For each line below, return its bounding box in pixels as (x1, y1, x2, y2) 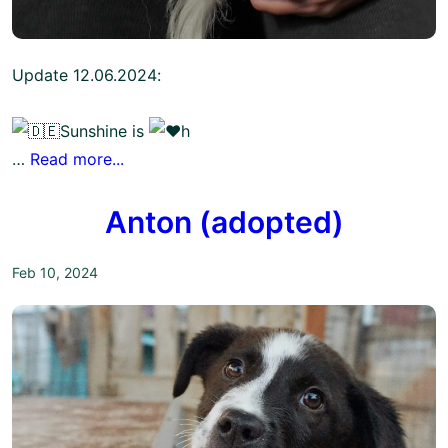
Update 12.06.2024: (12, 65, 161, 86)
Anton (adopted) (104, 204, 344, 241)
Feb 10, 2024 (12, 264, 98, 282)
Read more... (30, 149, 124, 170)
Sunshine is (60, 121, 149, 142)
